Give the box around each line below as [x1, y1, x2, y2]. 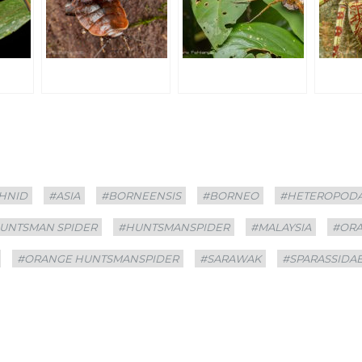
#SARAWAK [200, 251, 262, 265]
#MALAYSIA [250, 220, 312, 234]
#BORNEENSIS [101, 188, 182, 202]
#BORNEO [202, 188, 259, 202]
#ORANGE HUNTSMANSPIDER [17, 251, 179, 265]
